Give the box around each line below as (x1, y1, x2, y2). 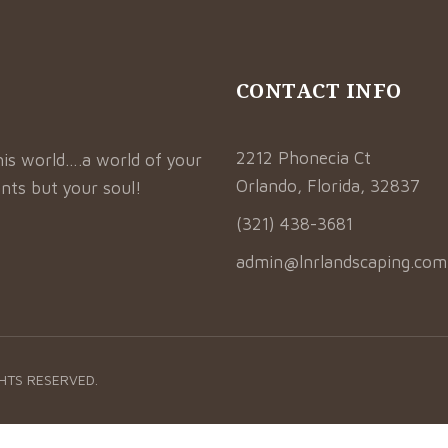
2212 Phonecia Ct (235, 148, 371, 168)
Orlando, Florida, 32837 (235, 176, 420, 196)
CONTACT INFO (235, 77, 402, 104)
